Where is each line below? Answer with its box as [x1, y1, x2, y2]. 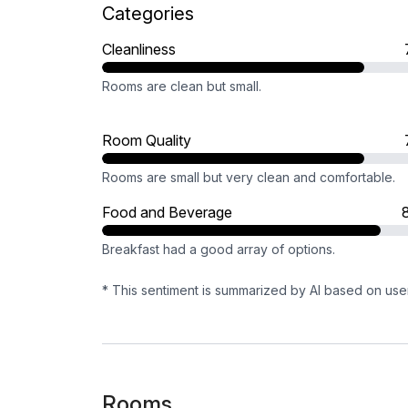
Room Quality [102, 131, 191, 149]
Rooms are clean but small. [102, 78, 261, 94]
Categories [102, 3, 194, 25]
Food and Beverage [102, 203, 232, 221]
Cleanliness [102, 40, 176, 58]
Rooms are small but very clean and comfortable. [102, 169, 395, 185]
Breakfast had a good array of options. [102, 241, 335, 257]
